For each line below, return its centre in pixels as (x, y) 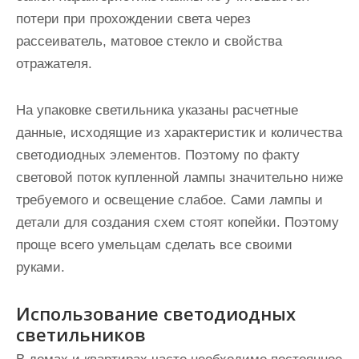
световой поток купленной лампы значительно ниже (179, 177)
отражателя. (54, 64)
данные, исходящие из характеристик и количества (179, 133)
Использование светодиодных (156, 313)
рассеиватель (59, 41)
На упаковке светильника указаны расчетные (157, 110)
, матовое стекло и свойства (192, 41)
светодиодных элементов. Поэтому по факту (158, 155)
